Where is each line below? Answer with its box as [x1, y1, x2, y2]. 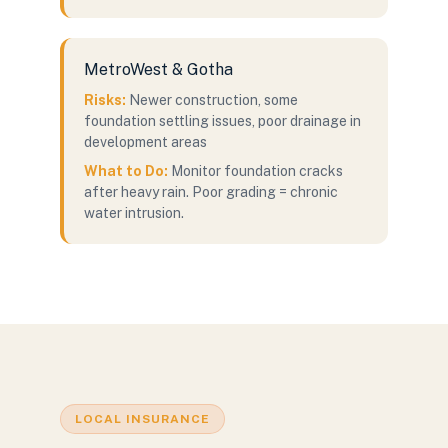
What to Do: [84, 163, 168, 179]
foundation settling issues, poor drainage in [84, 113, 361, 129]
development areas [84, 134, 207, 150]
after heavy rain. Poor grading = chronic [84, 184, 338, 200]
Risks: [84, 92, 126, 108]
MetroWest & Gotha [84, 60, 233, 79]
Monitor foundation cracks [171, 163, 343, 179]
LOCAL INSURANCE [75, 412, 210, 426]
